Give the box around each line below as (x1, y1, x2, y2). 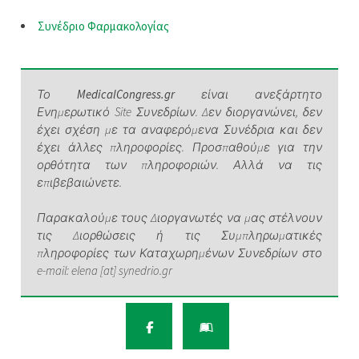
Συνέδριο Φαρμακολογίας (38, 18, 170, 34)
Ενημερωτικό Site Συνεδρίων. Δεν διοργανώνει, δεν (37, 103, 322, 119)
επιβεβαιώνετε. (37, 174, 123, 190)
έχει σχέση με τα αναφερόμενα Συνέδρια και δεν (37, 121, 322, 137)
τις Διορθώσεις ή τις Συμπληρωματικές (37, 227, 322, 243)
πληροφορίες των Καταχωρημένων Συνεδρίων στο (37, 244, 322, 260)
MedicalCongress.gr (77, 86, 175, 102)
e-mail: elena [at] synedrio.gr (37, 262, 173, 278)
